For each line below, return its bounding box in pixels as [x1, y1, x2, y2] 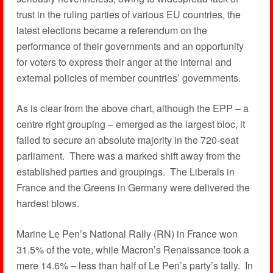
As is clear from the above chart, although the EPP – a [16, 101, 249, 115]
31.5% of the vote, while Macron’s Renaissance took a [16, 243, 249, 257]
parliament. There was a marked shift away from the [16, 149, 241, 163]
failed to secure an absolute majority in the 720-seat [16, 133, 238, 147]
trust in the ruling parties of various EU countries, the [16, 7, 241, 21]
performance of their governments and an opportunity [16, 39, 244, 53]
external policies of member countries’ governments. [16, 71, 241, 85]
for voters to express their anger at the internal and [16, 55, 232, 69]
